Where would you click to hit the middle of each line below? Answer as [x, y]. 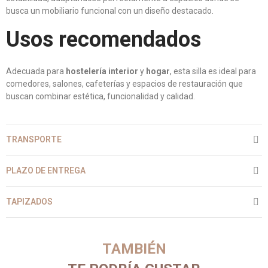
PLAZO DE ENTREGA [46, 170]
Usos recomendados [103, 39]
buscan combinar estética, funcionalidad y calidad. [100, 96]
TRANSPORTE [34, 139]
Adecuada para [36, 71]
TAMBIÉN [134, 249]
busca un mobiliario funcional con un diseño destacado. [110, 11]
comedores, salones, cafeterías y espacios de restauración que [124, 84]
